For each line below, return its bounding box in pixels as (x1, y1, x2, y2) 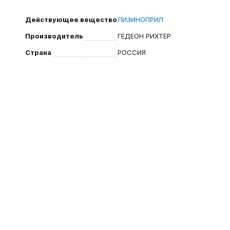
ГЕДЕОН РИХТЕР (118, 32, 171, 40)
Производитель (25, 32, 83, 40)
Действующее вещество (25, 15, 117, 24)
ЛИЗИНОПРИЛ (118, 15, 163, 24)
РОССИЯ (118, 48, 146, 56)
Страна (25, 48, 51, 56)
